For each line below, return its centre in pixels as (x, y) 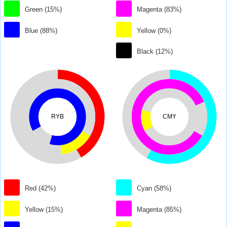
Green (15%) (44, 10)
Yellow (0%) (154, 30)
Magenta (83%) (159, 10)
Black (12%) (155, 52)
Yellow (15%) (44, 209)
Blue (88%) (41, 30)
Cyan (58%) (154, 188)
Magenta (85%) (159, 209)
